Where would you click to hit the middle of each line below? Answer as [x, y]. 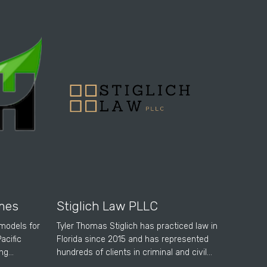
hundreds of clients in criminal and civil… [135, 253]
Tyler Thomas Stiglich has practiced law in [137, 226]
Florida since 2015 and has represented [133, 240]
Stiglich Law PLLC [108, 206]
